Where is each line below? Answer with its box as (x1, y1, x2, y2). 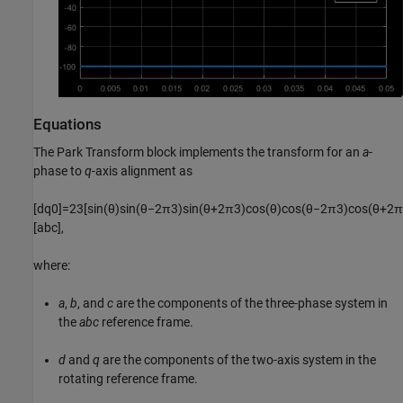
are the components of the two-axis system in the (100, 352, 376, 367)
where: (33, 257, 70, 273)
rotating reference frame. (58, 371, 198, 386)
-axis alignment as (92, 163, 193, 178)
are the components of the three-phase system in (113, 295, 388, 310)
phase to (33, 163, 85, 178)
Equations (33, 115, 102, 133)
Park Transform (57, 144, 144, 159)
